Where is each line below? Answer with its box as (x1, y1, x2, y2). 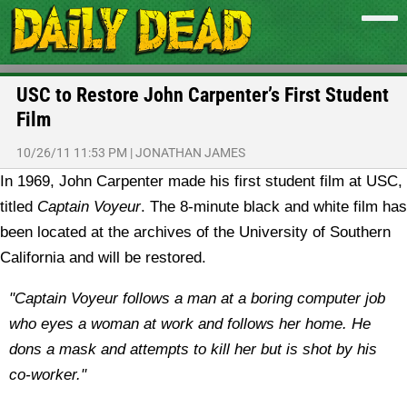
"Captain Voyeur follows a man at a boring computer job (9, 290, 385, 307)
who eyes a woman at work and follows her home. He (9, 315, 371, 333)
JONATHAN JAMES (135, 145, 245, 160)
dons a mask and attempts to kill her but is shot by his (9, 341, 377, 358)
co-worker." (9, 366, 86, 383)
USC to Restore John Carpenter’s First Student (16, 84, 389, 106)
